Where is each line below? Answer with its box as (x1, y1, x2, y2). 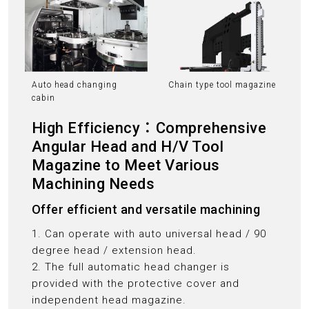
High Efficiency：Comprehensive (31, 119, 267, 137)
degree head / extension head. (31, 243, 197, 257)
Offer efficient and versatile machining (31, 201, 261, 217)
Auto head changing (31, 79, 117, 90)
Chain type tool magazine (168, 79, 276, 90)
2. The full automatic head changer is (31, 260, 230, 273)
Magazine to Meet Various (31, 156, 220, 174)
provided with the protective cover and (31, 277, 239, 290)
